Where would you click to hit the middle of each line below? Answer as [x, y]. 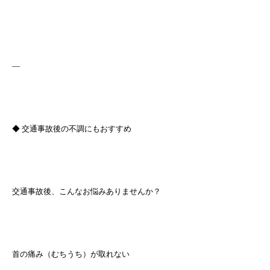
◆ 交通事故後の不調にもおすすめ [72, 129]
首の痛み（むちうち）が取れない [71, 254]
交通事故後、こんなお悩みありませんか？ [86, 191]
